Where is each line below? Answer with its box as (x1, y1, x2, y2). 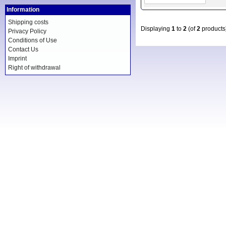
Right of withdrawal (8, 64, 61, 71)
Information (7, 6, 39, 13)
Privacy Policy (8, 28, 46, 35)
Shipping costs (8, 19, 48, 26)
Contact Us (8, 46, 38, 53)
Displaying (140, 25, 172, 32)
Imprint (8, 55, 27, 62)
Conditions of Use (8, 37, 57, 44)
